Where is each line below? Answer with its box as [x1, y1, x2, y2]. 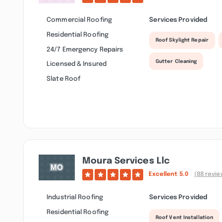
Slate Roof [47, 75, 81, 83]
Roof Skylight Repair [155, 38, 209, 43]
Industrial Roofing [47, 194, 103, 201]
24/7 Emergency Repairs [47, 46, 123, 53]
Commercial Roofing [47, 16, 112, 24]
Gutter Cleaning [155, 58, 197, 64]
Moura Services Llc [82, 156, 170, 166]
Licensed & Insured [47, 60, 107, 68]
